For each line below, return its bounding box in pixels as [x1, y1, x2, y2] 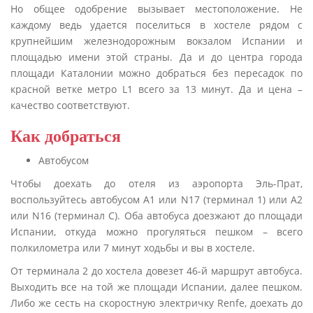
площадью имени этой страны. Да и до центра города [10, 50, 303, 64]
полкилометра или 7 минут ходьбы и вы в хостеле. [10, 241, 255, 254]
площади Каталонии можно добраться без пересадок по [10, 66, 303, 80]
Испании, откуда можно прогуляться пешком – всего [10, 225, 303, 238]
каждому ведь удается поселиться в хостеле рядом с [10, 18, 303, 31]
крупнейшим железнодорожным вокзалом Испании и [10, 34, 303, 48]
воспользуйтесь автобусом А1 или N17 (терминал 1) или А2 [10, 193, 303, 206]
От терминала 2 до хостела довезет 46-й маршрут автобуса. [10, 264, 303, 277]
